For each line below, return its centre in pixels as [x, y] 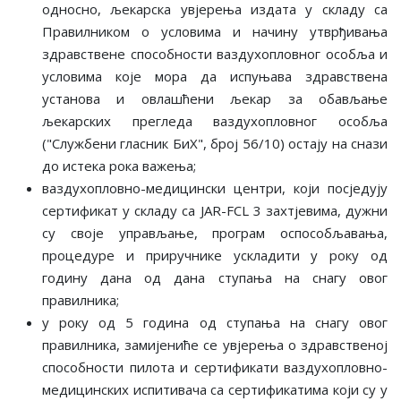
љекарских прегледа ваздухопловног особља [215, 120]
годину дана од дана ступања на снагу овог [215, 277]
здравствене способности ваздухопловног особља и [215, 53]
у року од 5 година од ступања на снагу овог [215, 322]
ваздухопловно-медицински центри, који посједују [215, 188]
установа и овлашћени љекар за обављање [215, 98]
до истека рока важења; [119, 165]
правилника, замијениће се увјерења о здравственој [215, 344]
